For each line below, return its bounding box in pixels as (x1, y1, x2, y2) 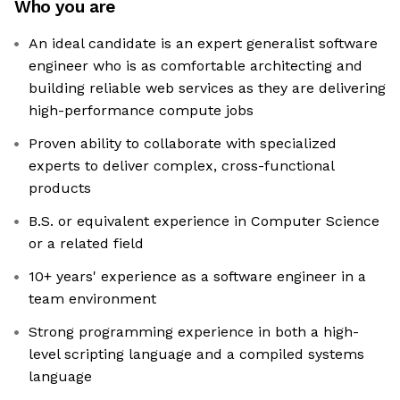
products (29, 179, 91, 197)
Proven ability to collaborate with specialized (29, 135, 337, 153)
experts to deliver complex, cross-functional (29, 157, 335, 175)
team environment (29, 290, 156, 308)
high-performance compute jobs (29, 102, 254, 120)
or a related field (29, 235, 144, 253)
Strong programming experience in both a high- (29, 323, 359, 341)
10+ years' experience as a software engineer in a (29, 268, 366, 286)
